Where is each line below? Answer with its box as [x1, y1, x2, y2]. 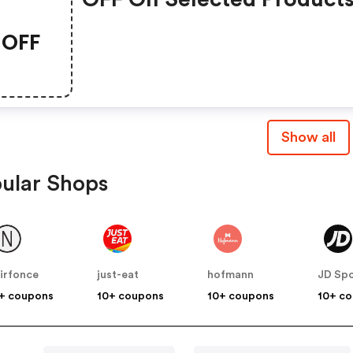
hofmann [207, 269, 255, 281]
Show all [281, 130, 336, 145]
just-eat [97, 269, 139, 281]
